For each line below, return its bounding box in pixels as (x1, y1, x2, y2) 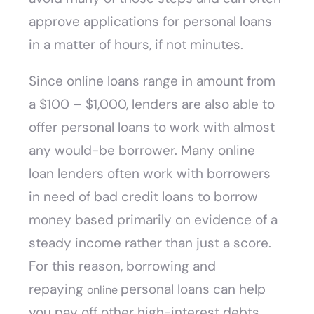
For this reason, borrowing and (29, 257, 217, 275)
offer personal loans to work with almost (29, 118, 275, 137)
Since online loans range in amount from (29, 72, 276, 90)
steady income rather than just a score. (29, 234, 272, 252)
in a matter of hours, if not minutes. (29, 36, 251, 54)
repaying (29, 280, 88, 299)
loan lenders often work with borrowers (29, 165, 271, 183)
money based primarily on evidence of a (29, 211, 278, 229)
